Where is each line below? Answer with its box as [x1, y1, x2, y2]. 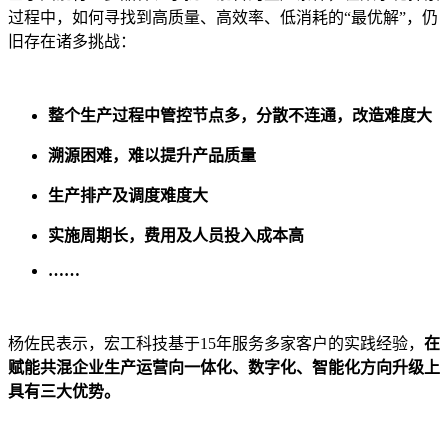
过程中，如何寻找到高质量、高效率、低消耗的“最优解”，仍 [8, 9, 438, 27]
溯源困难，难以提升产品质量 [48, 147, 256, 165]
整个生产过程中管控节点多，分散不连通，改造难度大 [48, 107, 432, 125]
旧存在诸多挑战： [8, 33, 136, 51]
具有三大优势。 [8, 383, 120, 401]
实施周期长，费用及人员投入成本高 [48, 227, 304, 245]
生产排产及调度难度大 [48, 187, 208, 205]
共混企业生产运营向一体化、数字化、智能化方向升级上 [40, 359, 440, 377]
